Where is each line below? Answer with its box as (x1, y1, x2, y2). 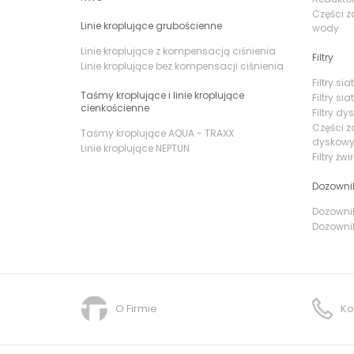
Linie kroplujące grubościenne (81, 18, 222, 32)
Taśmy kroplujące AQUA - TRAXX (81, 126, 234, 140)
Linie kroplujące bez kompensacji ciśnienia (81, 58, 284, 73)
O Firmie (115, 300, 157, 316)
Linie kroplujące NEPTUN (81, 141, 190, 155)
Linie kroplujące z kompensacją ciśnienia (81, 43, 276, 58)
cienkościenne (81, 100, 149, 115)
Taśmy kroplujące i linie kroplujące (81, 88, 244, 102)
